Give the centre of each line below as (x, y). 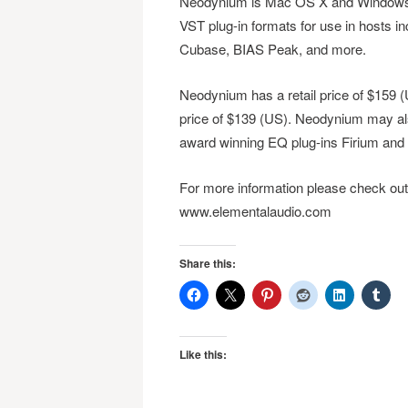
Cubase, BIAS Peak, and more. (272, 49)
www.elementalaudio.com (255, 211)
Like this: (203, 354)
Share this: (207, 263)
